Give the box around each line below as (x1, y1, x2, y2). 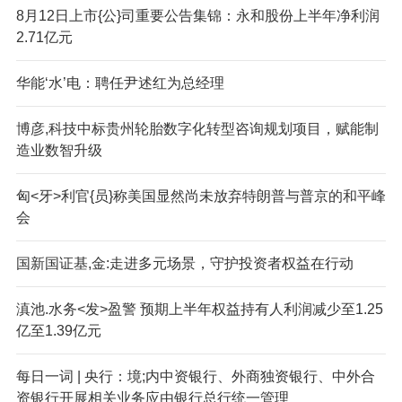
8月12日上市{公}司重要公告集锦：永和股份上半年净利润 (15, 7, 380, 23)
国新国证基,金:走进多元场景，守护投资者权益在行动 (15, 255, 354, 271)
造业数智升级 (15, 142, 102, 158)
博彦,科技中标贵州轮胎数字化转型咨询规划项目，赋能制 (15, 120, 379, 136)
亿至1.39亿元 (15, 322, 101, 338)
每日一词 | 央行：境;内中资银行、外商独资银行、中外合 (15, 368, 375, 384)
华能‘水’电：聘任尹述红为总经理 (15, 74, 224, 91)
